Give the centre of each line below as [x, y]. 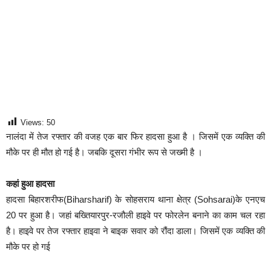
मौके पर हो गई [28, 247]
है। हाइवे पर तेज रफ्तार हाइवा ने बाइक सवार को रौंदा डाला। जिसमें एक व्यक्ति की [135, 231]
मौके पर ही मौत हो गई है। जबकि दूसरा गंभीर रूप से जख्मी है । [104, 152]
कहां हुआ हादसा [30, 184]
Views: [32, 122]
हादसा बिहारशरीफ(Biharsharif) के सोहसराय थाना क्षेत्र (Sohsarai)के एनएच [135, 200]
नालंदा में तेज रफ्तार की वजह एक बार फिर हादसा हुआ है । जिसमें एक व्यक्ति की [135, 137]
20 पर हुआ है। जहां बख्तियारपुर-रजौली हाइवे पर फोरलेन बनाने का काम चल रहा [135, 215]
